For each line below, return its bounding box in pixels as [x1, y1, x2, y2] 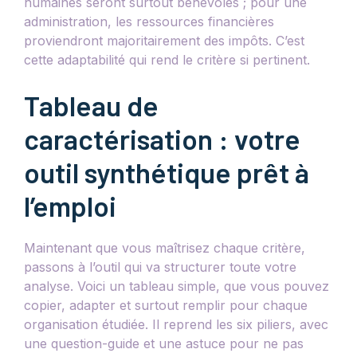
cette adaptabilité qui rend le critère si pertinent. [24, 51, 310, 68]
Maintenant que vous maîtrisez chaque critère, [24, 239, 305, 256]
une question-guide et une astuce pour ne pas [24, 335, 304, 351]
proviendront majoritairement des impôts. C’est [24, 32, 304, 49]
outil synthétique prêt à [24, 155, 309, 189]
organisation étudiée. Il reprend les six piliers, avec [24, 316, 328, 332]
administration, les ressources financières [24, 13, 274, 29]
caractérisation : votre [24, 121, 300, 155]
